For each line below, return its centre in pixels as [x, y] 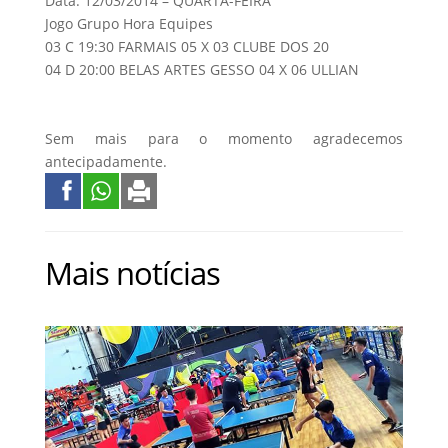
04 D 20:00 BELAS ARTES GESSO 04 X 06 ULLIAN [202, 69]
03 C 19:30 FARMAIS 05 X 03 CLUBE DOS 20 [187, 46]
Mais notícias [132, 272]
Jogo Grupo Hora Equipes [129, 23]
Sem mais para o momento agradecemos [224, 138]
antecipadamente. [106, 161]
